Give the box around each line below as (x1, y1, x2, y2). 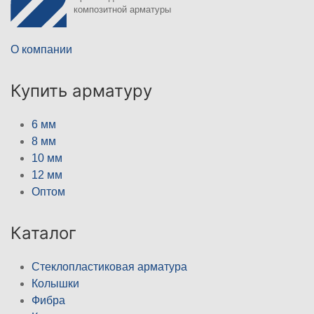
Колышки (32, 278, 79, 290)
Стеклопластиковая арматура (32, 261, 187, 273)
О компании (11, 43, 72, 56)
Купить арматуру (11, 81, 152, 102)
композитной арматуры (74, 4, 171, 15)
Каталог (11, 223, 76, 244)
